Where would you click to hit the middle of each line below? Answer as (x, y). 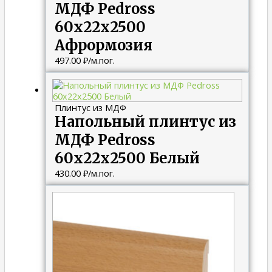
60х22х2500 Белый (127, 158)
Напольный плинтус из (145, 121)
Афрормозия (103, 45)
